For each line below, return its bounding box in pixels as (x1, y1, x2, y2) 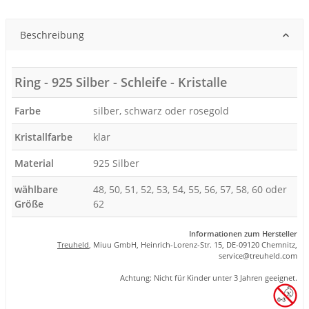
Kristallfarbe (14, 130, 73, 144)
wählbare (14, 183, 59, 197)
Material (14, 157, 54, 170)
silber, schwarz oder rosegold (93, 104, 230, 118)
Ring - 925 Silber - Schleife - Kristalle (14, 74, 228, 91)
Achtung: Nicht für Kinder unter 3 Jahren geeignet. (120, 272, 297, 283)
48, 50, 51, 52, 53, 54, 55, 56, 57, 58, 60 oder (93, 183, 288, 197)
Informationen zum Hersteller (189, 228, 297, 239)
